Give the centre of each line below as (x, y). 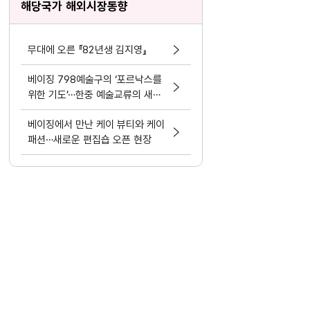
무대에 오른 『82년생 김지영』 (88, 50)
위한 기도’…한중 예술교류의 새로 (95, 95)
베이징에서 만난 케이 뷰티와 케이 (97, 125)
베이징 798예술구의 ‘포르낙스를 (95, 80)
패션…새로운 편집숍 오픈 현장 (90, 140)
